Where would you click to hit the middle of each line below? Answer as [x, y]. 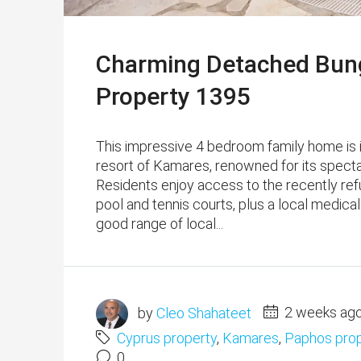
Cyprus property [167, 338]
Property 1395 [173, 96]
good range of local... [160, 223]
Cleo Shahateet [204, 313]
